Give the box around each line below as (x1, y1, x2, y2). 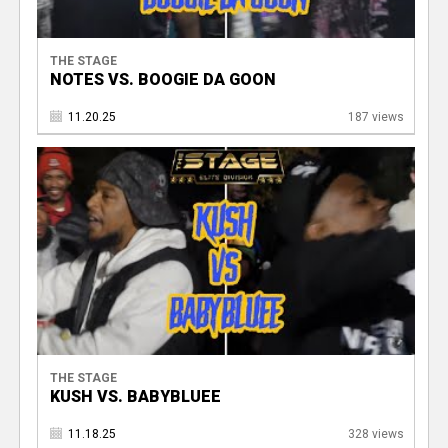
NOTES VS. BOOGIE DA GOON (49, 70, 276, 90)
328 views (347, 426, 404, 441)
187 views (347, 110, 404, 125)
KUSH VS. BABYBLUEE (49, 386, 221, 406)
